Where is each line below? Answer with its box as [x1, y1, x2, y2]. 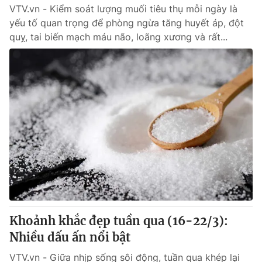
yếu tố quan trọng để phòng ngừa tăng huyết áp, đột [9, 17, 244, 29]
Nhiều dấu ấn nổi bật [9, 230, 130, 244]
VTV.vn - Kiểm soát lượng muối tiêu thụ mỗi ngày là [9, 3, 237, 15]
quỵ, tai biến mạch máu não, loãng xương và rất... [9, 31, 227, 43]
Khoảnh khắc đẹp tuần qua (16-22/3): [9, 213, 228, 228]
